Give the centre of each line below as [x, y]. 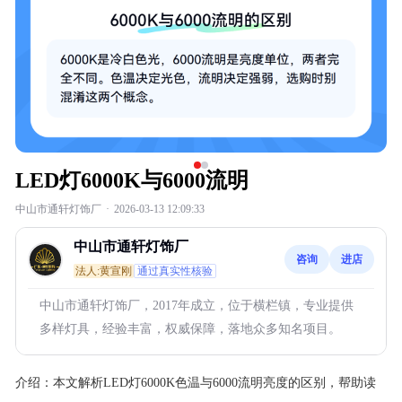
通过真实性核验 [175, 271]
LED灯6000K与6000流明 [132, 180]
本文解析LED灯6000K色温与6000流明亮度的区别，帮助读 [214, 383]
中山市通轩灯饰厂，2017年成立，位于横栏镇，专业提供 [197, 306]
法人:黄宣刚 [104, 271]
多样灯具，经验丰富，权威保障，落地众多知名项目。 [190, 329]
